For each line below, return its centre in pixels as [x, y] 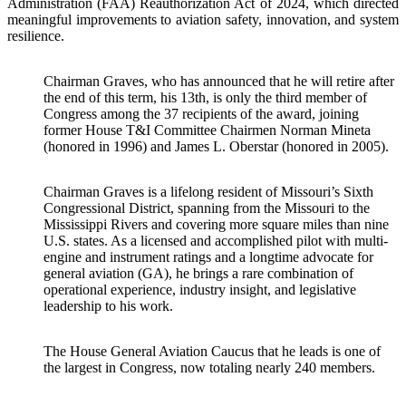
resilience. [36, 35]
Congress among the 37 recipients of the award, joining [201, 113]
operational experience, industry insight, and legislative [200, 289]
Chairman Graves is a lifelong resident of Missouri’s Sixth [208, 191]
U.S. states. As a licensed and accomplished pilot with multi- [216, 240]
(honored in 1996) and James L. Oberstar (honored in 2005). [216, 146]
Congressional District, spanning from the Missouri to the [207, 208]
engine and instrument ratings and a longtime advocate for [208, 256]
